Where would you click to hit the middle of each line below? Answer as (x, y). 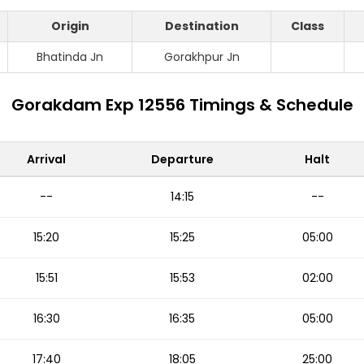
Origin (70, 26)
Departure (182, 159)
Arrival (47, 159)
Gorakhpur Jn (201, 57)
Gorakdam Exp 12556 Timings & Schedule (182, 105)
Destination (201, 26)
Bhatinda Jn (70, 57)
